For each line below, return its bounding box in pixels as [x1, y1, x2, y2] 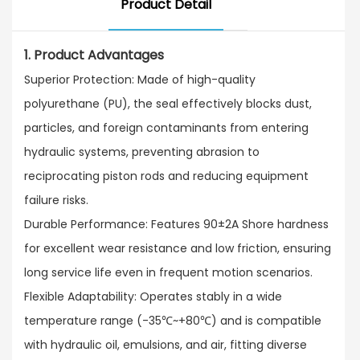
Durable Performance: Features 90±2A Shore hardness [24, 215, 329, 232]
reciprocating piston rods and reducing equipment [24, 167, 309, 184]
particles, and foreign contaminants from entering [24, 119, 309, 136]
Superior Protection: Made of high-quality [24, 71, 256, 88]
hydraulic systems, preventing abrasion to [24, 143, 260, 160]
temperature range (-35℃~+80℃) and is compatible [24, 312, 321, 329]
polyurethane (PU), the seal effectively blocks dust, [24, 95, 312, 112]
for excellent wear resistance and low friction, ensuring [24, 239, 331, 256]
